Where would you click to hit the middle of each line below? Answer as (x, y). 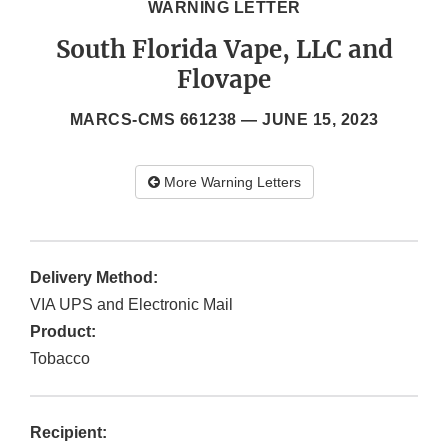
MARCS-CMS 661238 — (165, 120)
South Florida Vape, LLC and (224, 50)
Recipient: (68, 433)
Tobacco (60, 359)
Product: (63, 332)
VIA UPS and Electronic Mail (131, 305)
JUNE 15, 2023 (320, 120)
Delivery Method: (94, 278)
